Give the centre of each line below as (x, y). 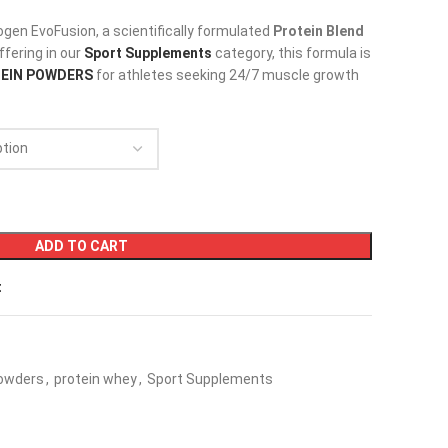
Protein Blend (318, 30)
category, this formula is (291, 52)
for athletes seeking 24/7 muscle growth (226, 74)
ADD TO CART (81, 245)
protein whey (95, 378)
